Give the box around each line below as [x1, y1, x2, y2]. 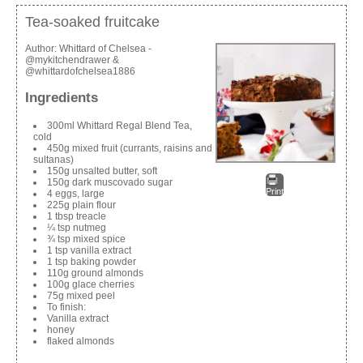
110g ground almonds [47, 267, 143, 280]
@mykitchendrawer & [25, 53, 119, 66]
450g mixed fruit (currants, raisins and [47, 143, 212, 155]
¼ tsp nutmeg [47, 222, 106, 234]
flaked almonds [47, 335, 114, 348]
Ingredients [25, 90, 98, 106]
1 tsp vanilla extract [47, 245, 131, 257]
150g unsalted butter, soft [47, 165, 157, 177]
